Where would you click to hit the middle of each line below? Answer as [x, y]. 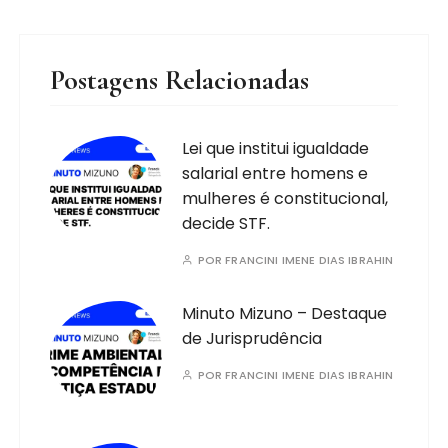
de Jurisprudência [252, 338]
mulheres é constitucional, [285, 198]
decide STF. [226, 223]
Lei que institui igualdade [276, 148]
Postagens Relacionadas [180, 80]
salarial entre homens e [275, 173]
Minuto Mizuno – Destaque [285, 313]
